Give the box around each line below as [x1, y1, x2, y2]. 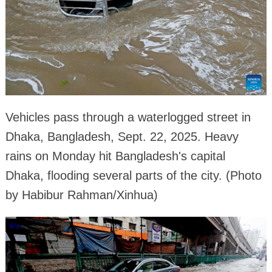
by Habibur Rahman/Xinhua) [5, 188, 158, 202]
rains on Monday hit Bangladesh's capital [5, 149, 225, 163]
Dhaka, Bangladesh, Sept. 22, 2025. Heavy [5, 129, 239, 143]
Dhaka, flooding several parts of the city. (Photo [5, 168, 262, 182]
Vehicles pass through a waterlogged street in [5, 110, 251, 124]
